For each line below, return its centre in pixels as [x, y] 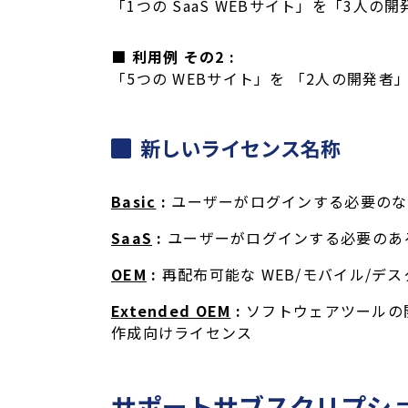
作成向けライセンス [182, 333]
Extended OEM [171, 311]
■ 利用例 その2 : [173, 57]
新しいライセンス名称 [240, 148]
